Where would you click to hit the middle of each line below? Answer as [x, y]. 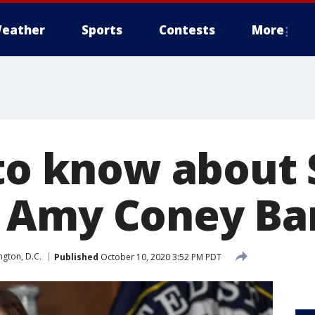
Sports [102, 30]
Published [76, 257]
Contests [187, 30]
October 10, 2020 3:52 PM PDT [160, 257]
